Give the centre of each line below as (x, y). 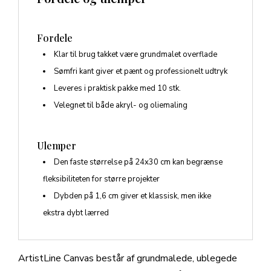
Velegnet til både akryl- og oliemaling (121, 106)
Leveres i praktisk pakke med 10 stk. (117, 89)
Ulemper (57, 146)
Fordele (55, 38)
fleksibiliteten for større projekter (101, 179)
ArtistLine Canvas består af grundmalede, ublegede (128, 259)
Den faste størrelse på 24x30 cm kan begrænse (138, 162)
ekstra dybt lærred (76, 213)
